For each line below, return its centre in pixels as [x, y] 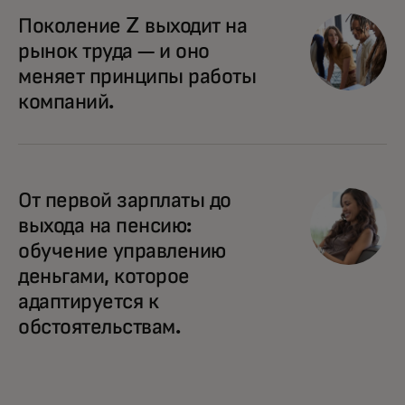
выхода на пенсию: [105, 226]
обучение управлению [122, 252]
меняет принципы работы [137, 77]
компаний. [66, 103]
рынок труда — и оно [114, 52]
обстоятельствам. [99, 328]
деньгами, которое [104, 277]
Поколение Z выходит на [133, 27]
